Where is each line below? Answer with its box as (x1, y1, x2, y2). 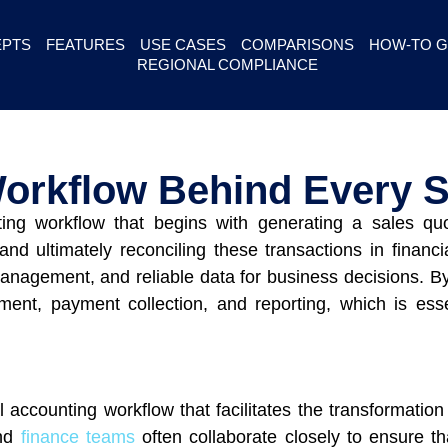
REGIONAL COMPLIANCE (137, 56, 319, 73)
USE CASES (139, 36, 226, 53)
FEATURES (45, 36, 125, 53)
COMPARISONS (240, 36, 354, 53)
